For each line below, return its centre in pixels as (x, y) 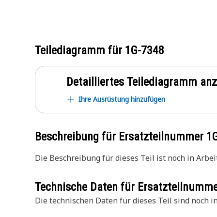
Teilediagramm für (80, 50)
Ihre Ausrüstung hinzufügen (122, 99)
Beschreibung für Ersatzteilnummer (121, 137)
